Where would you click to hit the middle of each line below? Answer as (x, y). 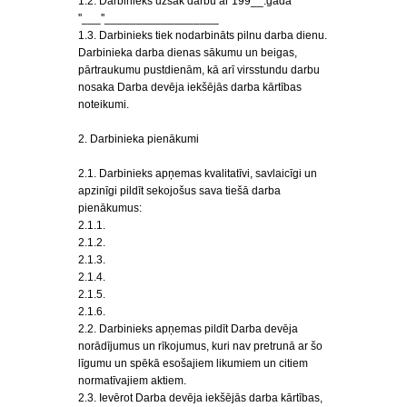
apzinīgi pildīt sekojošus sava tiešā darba (179, 191)
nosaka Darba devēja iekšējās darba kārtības (190, 87)
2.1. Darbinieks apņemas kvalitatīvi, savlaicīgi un (198, 174)
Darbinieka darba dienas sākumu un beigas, (188, 53)
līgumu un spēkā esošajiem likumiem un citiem (193, 363)
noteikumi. (104, 104)
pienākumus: (110, 208)
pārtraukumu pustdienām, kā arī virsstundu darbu (199, 70)
